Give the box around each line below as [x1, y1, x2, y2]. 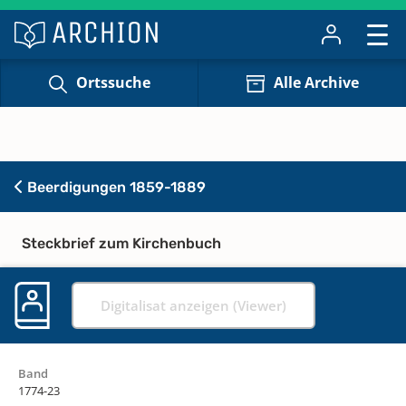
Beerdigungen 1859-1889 [24, 178, 206, 196]
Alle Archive [273, 72, 359, 93]
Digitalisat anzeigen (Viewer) [101, 295, 286, 314]
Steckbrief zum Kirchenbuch [22, 234, 221, 252]
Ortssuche [75, 72, 150, 93]
